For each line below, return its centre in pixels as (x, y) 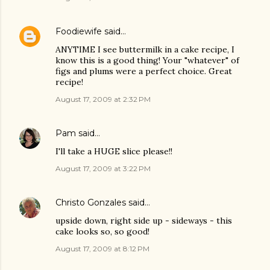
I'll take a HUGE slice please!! (114, 152)
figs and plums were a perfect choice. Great (144, 71)
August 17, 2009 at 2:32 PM (103, 99)
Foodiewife (79, 32)
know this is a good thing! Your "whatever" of (147, 61)
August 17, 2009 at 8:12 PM (102, 249)
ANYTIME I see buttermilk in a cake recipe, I (145, 50)
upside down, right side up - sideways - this (144, 221)
